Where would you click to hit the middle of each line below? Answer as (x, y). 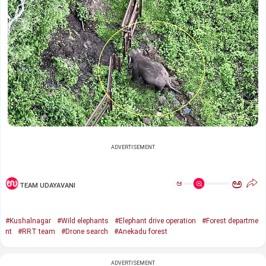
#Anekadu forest (141, 232)
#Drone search (85, 232)
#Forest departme (230, 221)
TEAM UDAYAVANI (47, 185)
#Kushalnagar (28, 221)
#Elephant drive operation (155, 221)
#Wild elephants (83, 221)
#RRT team (37, 232)
